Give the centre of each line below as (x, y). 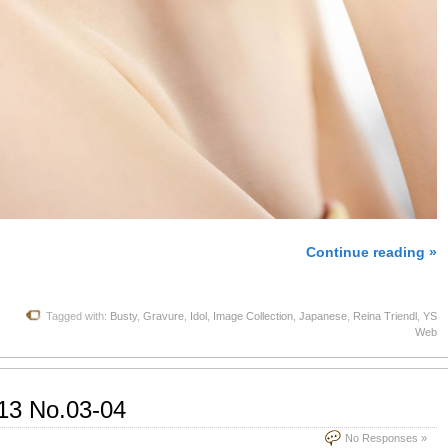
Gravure (163, 315)
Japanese (323, 315)
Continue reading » (371, 251)
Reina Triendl (385, 315)
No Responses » (386, 437)
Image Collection (253, 315)
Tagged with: (78, 315)
